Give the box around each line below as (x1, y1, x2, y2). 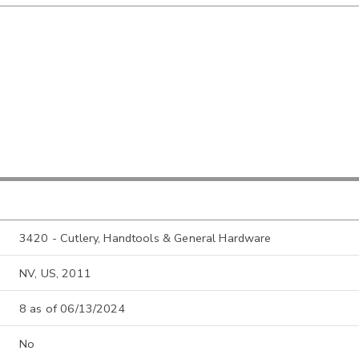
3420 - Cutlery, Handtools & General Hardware (19, 230, 272, 247)
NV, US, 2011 (19, 265, 91, 282)
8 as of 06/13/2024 (19, 301, 126, 317)
